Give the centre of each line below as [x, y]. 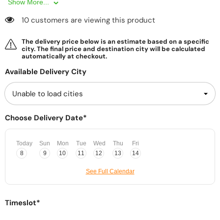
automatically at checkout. [64, 56]
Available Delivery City [46, 72]
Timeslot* [23, 203]
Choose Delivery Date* [46, 118]
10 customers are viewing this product [88, 20]
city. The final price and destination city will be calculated [113, 49]
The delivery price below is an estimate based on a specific [115, 41]
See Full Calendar [110, 172]
